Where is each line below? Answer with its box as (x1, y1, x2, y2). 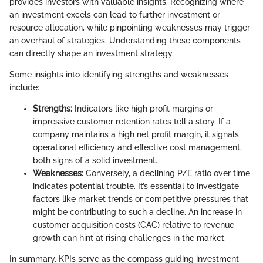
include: (9, 82, 39, 92)
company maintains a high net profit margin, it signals (33, 129, 239, 139)
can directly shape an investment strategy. (9, 48, 174, 58)
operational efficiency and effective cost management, (33, 142, 242, 152)
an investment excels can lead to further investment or (9, 9, 220, 19)
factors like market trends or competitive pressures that (33, 194, 248, 204)
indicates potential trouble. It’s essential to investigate (33, 181, 239, 191)
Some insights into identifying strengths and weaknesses (9, 69, 228, 79)
